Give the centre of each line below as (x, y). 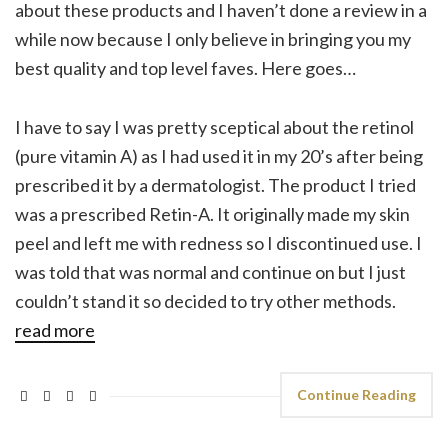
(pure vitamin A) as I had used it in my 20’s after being (219, 156)
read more (55, 330)
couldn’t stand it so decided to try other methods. (205, 301)
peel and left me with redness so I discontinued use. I (218, 243)
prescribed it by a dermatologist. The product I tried (215, 185)
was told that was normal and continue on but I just (210, 272)
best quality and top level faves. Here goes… (185, 68)
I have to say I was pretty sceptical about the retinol (214, 127)
